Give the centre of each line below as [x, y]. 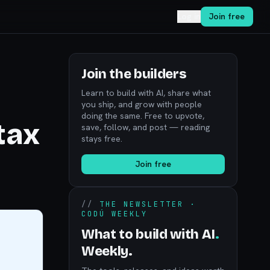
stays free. [102, 139]
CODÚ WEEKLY [115, 214]
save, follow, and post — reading [146, 127]
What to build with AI [149, 234]
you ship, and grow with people [142, 104]
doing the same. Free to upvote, [143, 116]
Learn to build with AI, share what [146, 93]
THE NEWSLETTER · [148, 204]
